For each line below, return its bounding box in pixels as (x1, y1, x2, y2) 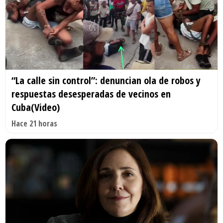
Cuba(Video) (11, 100, 60, 114)
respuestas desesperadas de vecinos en (11, 87, 171, 101)
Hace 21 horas (11, 117, 57, 129)
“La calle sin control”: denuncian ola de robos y (11, 73, 201, 87)
